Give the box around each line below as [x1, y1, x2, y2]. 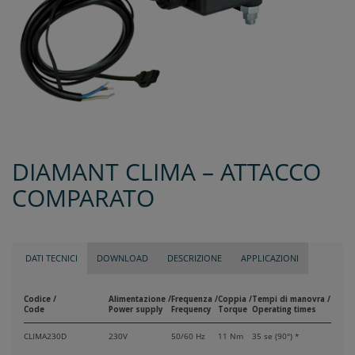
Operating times [252, 304, 316, 315]
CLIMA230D [24, 331, 67, 342]
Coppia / [218, 294, 252, 305]
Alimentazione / [109, 294, 171, 305]
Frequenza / [171, 294, 218, 305]
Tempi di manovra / [252, 294, 330, 305]
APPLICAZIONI [241, 252, 299, 265]
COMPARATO [12, 181, 155, 215]
